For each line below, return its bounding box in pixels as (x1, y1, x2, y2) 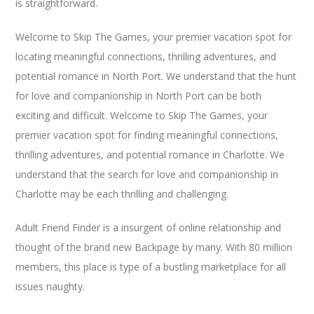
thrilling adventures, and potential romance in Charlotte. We (15, 147, 285, 161)
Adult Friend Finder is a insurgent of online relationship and (15, 220, 282, 234)
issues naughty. (15, 279, 86, 293)
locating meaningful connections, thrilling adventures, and (15, 49, 277, 63)
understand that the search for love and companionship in (15, 167, 279, 181)
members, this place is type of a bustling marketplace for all (15, 259, 287, 273)
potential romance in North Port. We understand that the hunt (15, 69, 297, 83)
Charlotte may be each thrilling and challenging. (15, 186, 229, 200)
